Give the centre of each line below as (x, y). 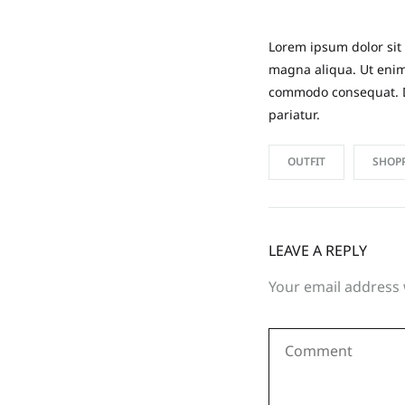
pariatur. (294, 116)
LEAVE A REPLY (318, 252)
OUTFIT (306, 162)
